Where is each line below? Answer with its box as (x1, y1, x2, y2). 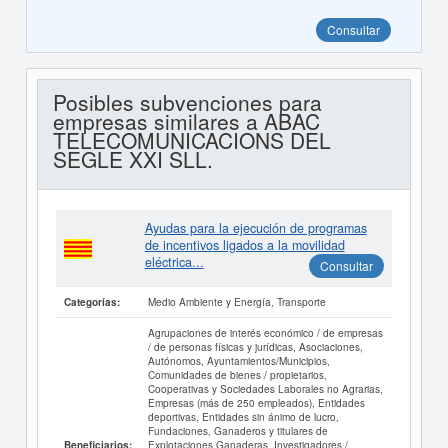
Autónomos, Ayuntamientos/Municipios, (147, 353, 330, 368)
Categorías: (63, 295, 120, 309)
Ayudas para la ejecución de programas (144, 219, 367, 237)
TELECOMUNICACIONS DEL (52, 125, 331, 155)
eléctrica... (144, 253, 204, 271)
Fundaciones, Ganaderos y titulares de (147, 423, 328, 438)
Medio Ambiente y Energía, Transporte (147, 294, 326, 309)
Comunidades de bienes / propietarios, (147, 367, 327, 382)
